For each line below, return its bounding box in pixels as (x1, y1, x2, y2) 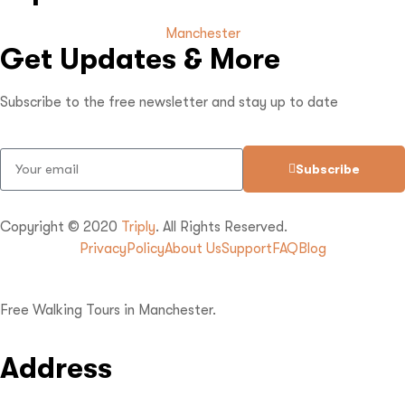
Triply (121, 218, 155, 235)
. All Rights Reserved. (155, 218, 287, 235)
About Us (164, 240, 221, 257)
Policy (126, 240, 165, 257)
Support (221, 240, 272, 257)
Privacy (79, 240, 127, 257)
